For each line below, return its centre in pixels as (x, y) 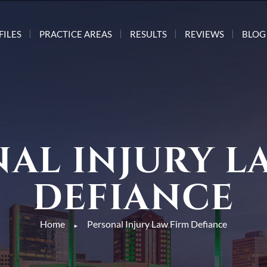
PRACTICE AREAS (76, 34)
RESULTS (149, 34)
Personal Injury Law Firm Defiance (157, 224)
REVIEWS (205, 34)
